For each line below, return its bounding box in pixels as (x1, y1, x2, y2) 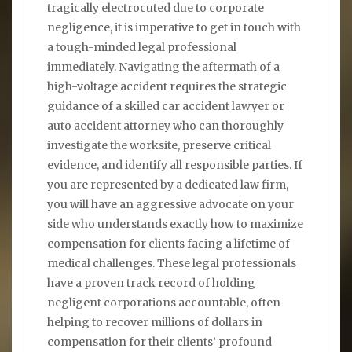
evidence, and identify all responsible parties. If (47, 158, 302, 173)
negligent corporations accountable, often (47, 295, 280, 310)
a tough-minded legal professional (47, 40, 236, 55)
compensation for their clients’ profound (47, 335, 272, 350)
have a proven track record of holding (47, 276, 255, 291)
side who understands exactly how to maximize (47, 217, 303, 232)
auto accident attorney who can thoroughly (47, 119, 284, 134)
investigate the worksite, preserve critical (47, 138, 271, 153)
